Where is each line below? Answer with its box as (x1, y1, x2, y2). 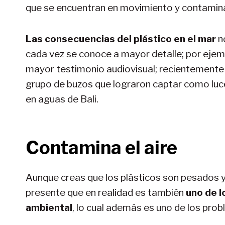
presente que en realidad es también (26, 186, 186, 198)
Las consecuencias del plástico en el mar (26, 33, 216, 45)
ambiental (26, 201, 72, 213)
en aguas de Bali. (26, 93, 98, 105)
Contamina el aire (26, 136, 177, 159)
